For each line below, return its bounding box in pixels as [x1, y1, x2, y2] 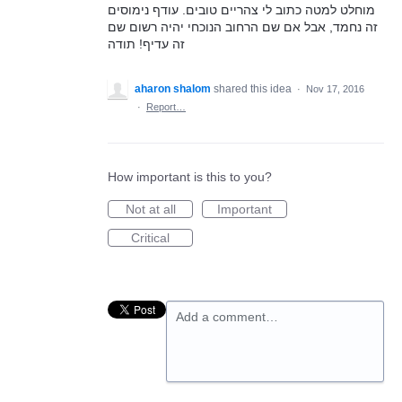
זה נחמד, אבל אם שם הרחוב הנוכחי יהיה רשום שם [108, 19, 378, 34]
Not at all [125, 201, 176, 216]
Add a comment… [176, 309, 278, 324]
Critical [131, 230, 170, 245]
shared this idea [214, 82, 294, 95]
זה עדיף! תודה [108, 36, 185, 51]
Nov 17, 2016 [306, 83, 364, 94]
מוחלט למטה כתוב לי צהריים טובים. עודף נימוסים [108, 2, 375, 17]
